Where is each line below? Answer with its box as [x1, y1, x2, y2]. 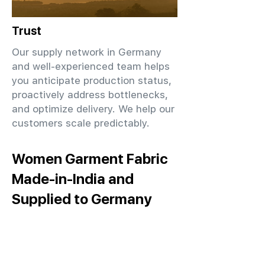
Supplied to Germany [12, 190, 151, 207]
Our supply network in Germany [12, 46, 161, 58]
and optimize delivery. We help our [12, 103, 174, 115]
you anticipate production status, [12, 75, 172, 86]
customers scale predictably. [12, 117, 150, 129]
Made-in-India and [12, 170, 134, 187]
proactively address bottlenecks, [12, 89, 168, 101]
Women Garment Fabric [12, 150, 168, 167]
